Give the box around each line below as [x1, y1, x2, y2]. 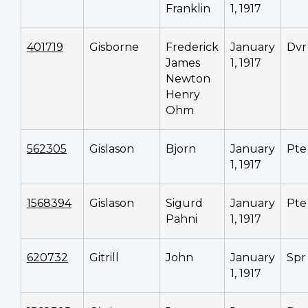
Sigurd [166, 196, 203, 210]
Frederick [166, 40, 219, 54]
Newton [166, 71, 210, 85]
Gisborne [89, 40, 139, 54]
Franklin [166, 1, 210, 15]
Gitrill [89, 250, 119, 264]
